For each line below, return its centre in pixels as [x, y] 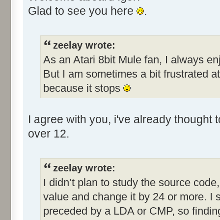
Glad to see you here [82, 11]
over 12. [49, 133]
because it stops [83, 88]
